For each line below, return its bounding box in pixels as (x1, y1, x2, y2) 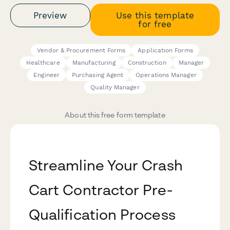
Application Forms (138, 47, 193, 54)
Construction (127, 59, 166, 67)
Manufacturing (72, 59, 116, 67)
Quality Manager (90, 84, 140, 91)
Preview (33, 10, 67, 21)
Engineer (33, 71, 60, 79)
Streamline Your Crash (29, 157, 183, 174)
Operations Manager (136, 71, 197, 79)
